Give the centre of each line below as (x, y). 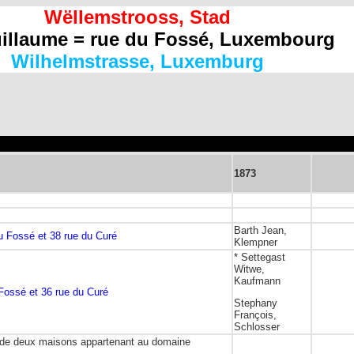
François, (255, 315)
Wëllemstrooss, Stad (137, 17)
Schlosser (257, 327)
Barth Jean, (260, 230)
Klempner (256, 242)
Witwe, (249, 269)
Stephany (256, 303)
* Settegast (260, 257)
